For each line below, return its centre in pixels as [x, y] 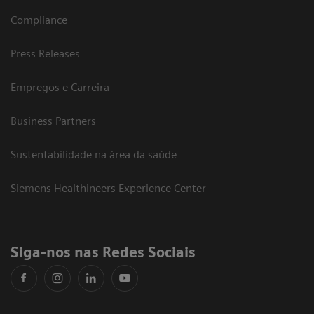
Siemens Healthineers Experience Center [108, 188]
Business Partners [53, 121]
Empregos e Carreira [60, 87]
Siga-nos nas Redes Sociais [107, 252]
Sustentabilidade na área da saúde [94, 154]
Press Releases [45, 53]
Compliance [39, 20]
